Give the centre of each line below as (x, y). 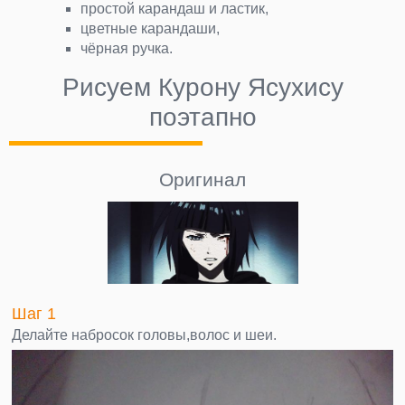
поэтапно (202, 117)
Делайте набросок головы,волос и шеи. (144, 334)
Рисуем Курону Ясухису (202, 87)
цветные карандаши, (151, 28)
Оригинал (202, 179)
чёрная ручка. (127, 48)
